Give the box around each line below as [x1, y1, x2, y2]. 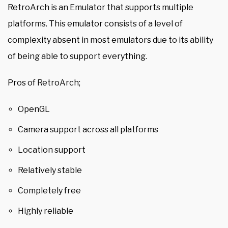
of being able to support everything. [8, 51, 147, 62]
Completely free [18, 186, 81, 196]
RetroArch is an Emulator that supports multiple [8, 3, 193, 13]
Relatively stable [18, 165, 82, 176]
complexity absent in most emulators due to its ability [8, 35, 213, 45]
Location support [18, 145, 85, 155]
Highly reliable [18, 206, 73, 216]
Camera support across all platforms [18, 125, 158, 135]
